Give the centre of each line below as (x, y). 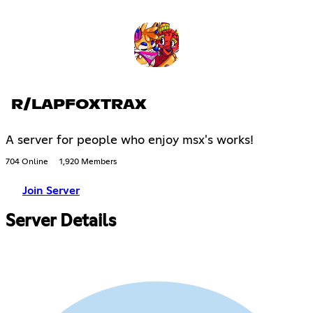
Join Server (51, 190)
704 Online (27, 162)
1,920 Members (88, 162)
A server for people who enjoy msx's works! (130, 140)
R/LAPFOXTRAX (79, 104)
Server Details (61, 221)
